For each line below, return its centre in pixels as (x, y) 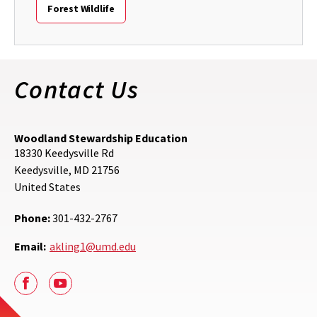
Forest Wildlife (81, 8)
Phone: (32, 218)
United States (47, 186)
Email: (30, 246)
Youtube (80, 289)
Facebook (48, 289)
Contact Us (77, 89)
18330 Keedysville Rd (64, 152)
